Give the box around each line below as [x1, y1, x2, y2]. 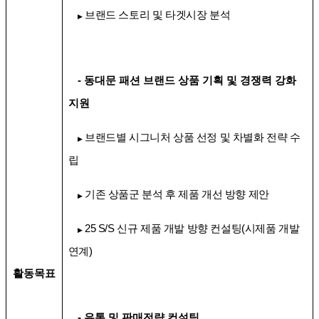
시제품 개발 [244, 223, 300, 235]
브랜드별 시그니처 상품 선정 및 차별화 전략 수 [84, 132, 300, 144]
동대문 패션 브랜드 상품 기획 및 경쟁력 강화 [83, 75, 296, 87]
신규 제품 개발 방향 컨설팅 [117, 223, 242, 235]
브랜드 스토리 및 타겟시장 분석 [84, 9, 231, 21]
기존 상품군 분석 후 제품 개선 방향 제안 [84, 189, 269, 201]
